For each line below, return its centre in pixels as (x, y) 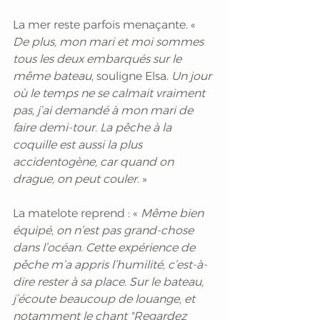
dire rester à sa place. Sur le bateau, (110, 281)
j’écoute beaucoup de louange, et (105, 299)
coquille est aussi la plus (79, 144)
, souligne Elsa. (130, 76)
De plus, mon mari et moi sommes (110, 41)
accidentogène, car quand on (95, 161)
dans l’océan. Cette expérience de (105, 247)
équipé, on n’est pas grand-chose (105, 230)
